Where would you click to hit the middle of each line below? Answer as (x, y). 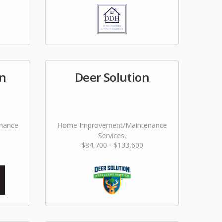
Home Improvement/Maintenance (112, 125)
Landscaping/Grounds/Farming (112, 146)
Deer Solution (112, 77)
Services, (112, 136)
